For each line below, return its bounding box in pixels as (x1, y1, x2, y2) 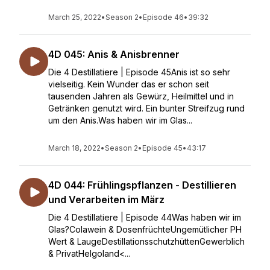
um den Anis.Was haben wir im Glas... (48, 115, 192, 125)
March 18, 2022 (48, 143, 101, 152)
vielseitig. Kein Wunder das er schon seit (48, 79, 209, 89)
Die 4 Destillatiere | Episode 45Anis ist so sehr (48, 67, 230, 77)
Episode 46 (143, 13, 184, 22)
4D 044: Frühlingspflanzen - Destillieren (48, 179, 236, 191)
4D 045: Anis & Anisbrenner (48, 48, 180, 60)
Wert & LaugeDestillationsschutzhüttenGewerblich (48, 236, 245, 246)
